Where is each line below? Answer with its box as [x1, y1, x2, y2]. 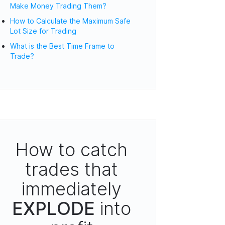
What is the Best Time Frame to [10, 42, 115, 50]
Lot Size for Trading [10, 27, 77, 35]
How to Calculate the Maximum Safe [10, 17, 131, 25]
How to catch [16, 139, 128, 161]
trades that [25, 158, 119, 180]
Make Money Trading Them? [10, 2, 107, 10]
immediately [22, 178, 122, 200]
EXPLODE [12, 197, 100, 219]
